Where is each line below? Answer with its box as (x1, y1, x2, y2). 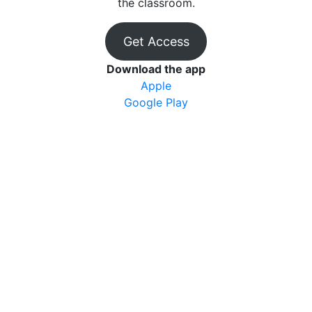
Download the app (107, 62, 205, 76)
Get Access (123, 34, 189, 49)
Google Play (124, 95, 188, 109)
